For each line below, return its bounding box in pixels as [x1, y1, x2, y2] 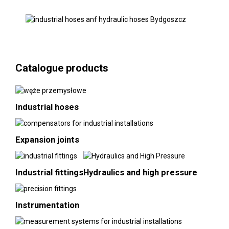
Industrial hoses [15, 102, 79, 112]
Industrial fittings [15, 168, 83, 178]
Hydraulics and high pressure [83, 168, 197, 178]
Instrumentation [15, 200, 79, 211]
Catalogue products [15, 62, 108, 75]
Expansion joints [15, 135, 79, 145]
